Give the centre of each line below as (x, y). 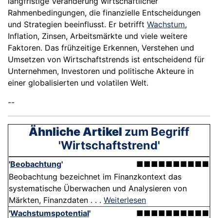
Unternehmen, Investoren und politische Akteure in (101, 71)
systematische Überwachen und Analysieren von (98, 189)
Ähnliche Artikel (75, 132)
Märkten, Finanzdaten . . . (56, 200)
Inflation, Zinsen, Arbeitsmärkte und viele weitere (98, 36)
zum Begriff (156, 132)
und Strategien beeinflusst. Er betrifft (77, 25)
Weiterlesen (125, 200)
